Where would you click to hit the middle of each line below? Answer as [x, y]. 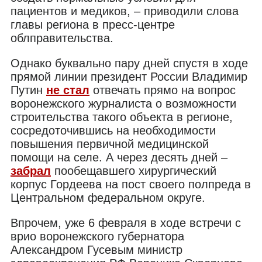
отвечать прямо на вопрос [163, 90]
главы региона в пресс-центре [93, 24]
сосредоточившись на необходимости [113, 130]
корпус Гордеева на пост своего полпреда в [131, 184]
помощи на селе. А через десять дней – [119, 157]
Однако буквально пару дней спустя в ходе [129, 63]
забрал [31, 170]
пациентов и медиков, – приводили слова [125, 11]
